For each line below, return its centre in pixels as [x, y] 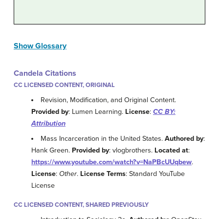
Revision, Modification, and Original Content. [109, 100]
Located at [171, 151]
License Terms [103, 174]
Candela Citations [45, 73]
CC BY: [164, 111]
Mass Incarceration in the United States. [103, 139]
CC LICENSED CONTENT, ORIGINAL [64, 85]
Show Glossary [40, 46]
